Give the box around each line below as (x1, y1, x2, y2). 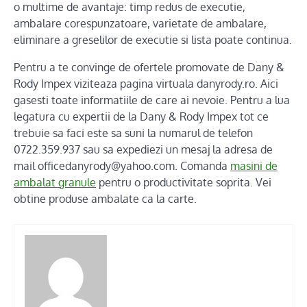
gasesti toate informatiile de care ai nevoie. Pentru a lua (14, 93, 290, 108)
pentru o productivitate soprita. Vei (96, 175, 271, 190)
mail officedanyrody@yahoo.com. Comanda (14, 159, 230, 173)
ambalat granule (14, 175, 96, 190)
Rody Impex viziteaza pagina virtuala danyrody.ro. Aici (14, 77, 278, 91)
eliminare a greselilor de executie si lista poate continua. (14, 33, 292, 47)
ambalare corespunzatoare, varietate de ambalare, (14, 16, 267, 31)
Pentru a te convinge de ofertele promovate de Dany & (14, 60, 284, 75)
